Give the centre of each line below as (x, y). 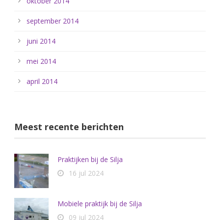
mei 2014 (41, 61)
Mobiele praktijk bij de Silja (100, 204)
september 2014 (53, 21)
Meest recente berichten (69, 127)
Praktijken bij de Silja (90, 159)
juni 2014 (41, 41)
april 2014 (42, 81)
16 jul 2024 (86, 173)
